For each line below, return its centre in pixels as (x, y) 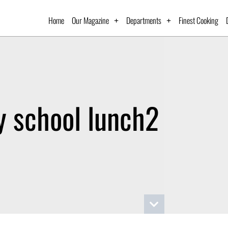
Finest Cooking (199, 20)
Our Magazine (91, 20)
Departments (144, 20)
